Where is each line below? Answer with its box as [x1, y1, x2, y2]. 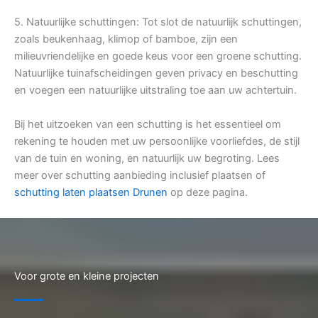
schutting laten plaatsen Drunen [14, 186, 168, 199]
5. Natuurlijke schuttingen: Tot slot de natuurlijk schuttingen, [14, 16, 302, 29]
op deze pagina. [168, 186, 248, 199]
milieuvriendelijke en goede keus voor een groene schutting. [14, 50, 302, 63]
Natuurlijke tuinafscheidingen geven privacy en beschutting [14, 67, 298, 80]
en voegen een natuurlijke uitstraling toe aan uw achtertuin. [14, 84, 297, 97]
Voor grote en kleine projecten [14, 270, 159, 283]
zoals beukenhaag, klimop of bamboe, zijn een [14, 33, 238, 46]
